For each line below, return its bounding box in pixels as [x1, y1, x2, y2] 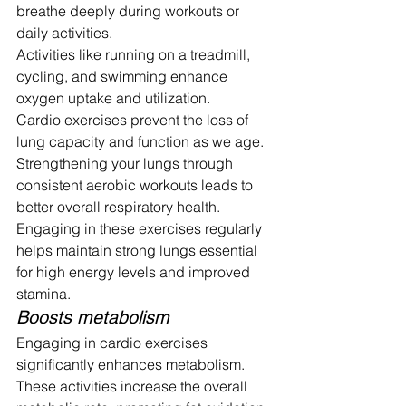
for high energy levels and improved [16, 263, 254, 282]
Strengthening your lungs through [16, 154, 237, 173]
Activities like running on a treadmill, [16, 45, 254, 64]
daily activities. [16, 24, 112, 43]
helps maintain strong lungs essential [16, 241, 261, 260]
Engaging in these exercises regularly [16, 219, 266, 238]
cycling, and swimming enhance [16, 67, 231, 86]
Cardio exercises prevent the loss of [16, 111, 252, 130]
